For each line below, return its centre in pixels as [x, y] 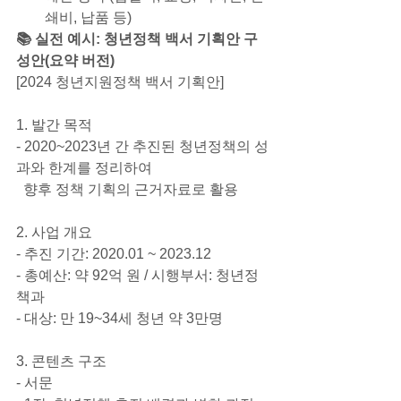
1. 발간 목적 [54, 124]
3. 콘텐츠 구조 [61, 361]
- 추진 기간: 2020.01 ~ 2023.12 [114, 253]
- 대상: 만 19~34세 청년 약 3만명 [119, 318]
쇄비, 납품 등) [88, 17]
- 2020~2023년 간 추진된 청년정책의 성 [142, 146]
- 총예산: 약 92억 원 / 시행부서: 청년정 [137, 275]
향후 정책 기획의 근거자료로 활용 [127, 189]
